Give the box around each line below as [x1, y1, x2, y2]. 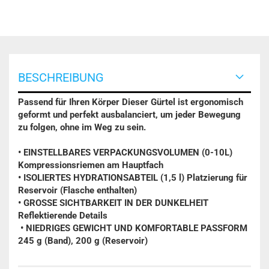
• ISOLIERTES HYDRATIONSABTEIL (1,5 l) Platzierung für [18, 172, 247, 183]
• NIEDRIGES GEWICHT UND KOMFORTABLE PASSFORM [18, 223, 247, 234]
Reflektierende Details [18, 210, 107, 221]
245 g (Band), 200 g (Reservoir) [18, 235, 148, 246]
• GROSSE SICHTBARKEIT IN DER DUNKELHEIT [18, 198, 208, 208]
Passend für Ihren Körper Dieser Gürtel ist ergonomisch [18, 97, 243, 107]
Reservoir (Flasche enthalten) [18, 185, 137, 196]
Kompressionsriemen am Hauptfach [18, 160, 163, 171]
